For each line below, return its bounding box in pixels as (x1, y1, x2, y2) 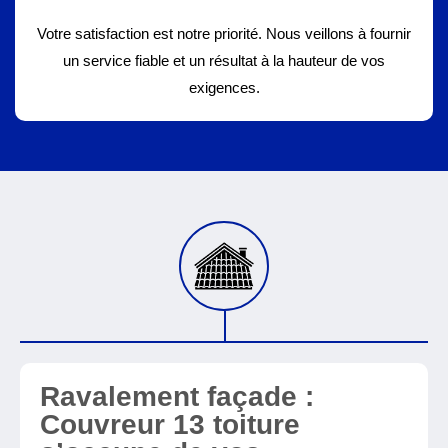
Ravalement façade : (40, 381, 314, 412)
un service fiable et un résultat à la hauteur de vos (63, 52, 385, 69)
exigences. (188, 79, 260, 96)
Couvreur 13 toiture (40, 409, 300, 440)
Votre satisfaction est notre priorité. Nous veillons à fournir (37, 25, 411, 42)
